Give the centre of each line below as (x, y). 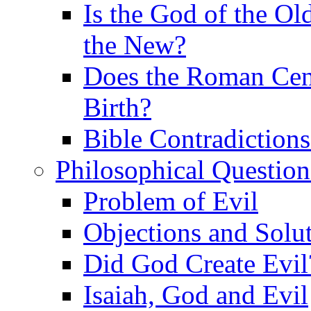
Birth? (117, 107)
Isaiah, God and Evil (196, 295)
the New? (135, 45)
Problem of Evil (171, 201)
